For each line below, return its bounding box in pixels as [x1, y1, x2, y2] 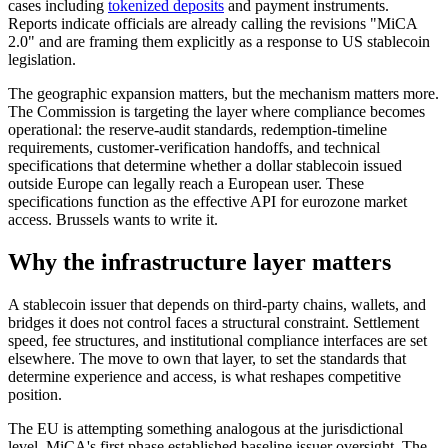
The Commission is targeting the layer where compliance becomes [8, 102, 425, 120]
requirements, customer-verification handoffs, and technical [8, 138, 380, 156]
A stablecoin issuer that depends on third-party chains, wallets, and [8, 295, 426, 313]
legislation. [8, 50, 76, 68]
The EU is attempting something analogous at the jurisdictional [8, 419, 403, 437]
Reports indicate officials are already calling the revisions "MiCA [8, 14, 417, 32]
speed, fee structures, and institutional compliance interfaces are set [8, 331, 427, 349]
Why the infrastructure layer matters [8, 248, 391, 275]
